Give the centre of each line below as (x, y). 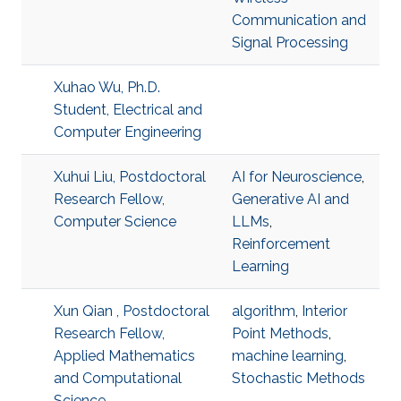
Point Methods (280, 333)
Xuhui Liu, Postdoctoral (130, 177)
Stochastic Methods (299, 378)
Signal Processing (290, 43)
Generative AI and (290, 199)
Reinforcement (281, 244)
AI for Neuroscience (297, 177)
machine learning (288, 356)
